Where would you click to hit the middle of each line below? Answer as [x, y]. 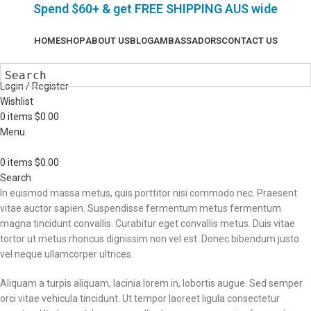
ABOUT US [107, 41]
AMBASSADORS [187, 41]
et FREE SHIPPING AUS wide [199, 9]
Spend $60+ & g [77, 9]
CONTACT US [249, 41]
